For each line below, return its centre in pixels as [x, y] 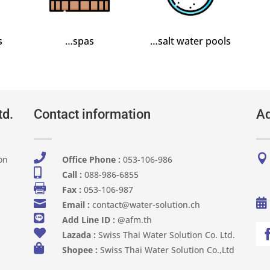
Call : [73, 174]
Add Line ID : [88, 219]
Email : [76, 204]
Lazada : [79, 234]
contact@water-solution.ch [145, 204]
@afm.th [133, 219]
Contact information [92, 114]
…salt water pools [191, 41]
